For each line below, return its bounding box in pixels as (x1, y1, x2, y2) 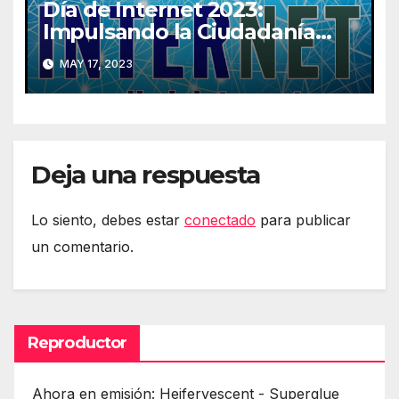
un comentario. (31, 237, 134, 256)
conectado (184, 210, 256, 229)
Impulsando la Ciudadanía (42, 19, 315, 45)
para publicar (256, 210, 351, 229)
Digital (42, 41, 111, 68)
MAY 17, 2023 (56, 56, 133, 70)
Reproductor (28, 332, 127, 353)
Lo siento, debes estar (31, 210, 184, 229)
